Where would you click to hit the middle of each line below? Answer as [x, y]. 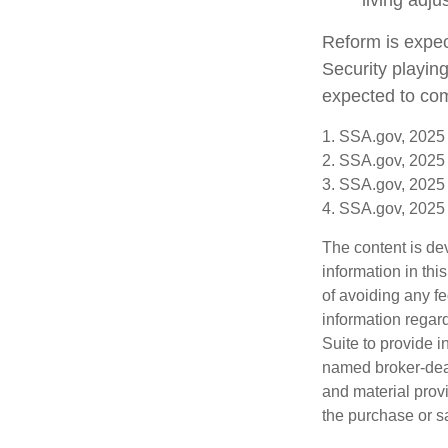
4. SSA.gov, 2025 [383, 208]
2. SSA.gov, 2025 [383, 160]
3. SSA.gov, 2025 [383, 184]
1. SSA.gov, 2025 [383, 136]
